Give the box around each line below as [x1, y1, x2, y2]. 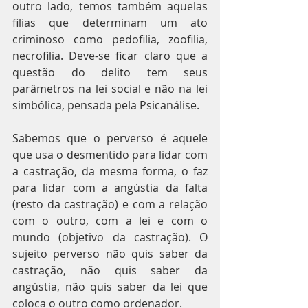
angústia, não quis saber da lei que [12, 279, 208, 294]
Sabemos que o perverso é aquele [12, 131, 208, 146]
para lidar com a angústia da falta [12, 180, 208, 195]
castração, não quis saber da [12, 263, 208, 278]
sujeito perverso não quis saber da [12, 246, 208, 261]
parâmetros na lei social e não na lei [12, 81, 208, 96]
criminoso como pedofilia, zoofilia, [12, 32, 208, 47]
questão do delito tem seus [12, 65, 208, 80]
